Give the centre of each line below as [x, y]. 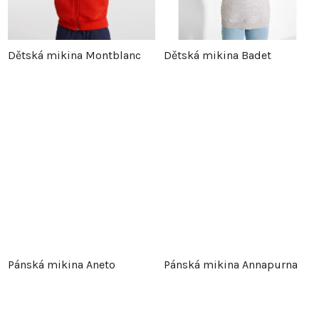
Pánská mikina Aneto [62, 265]
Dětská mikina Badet [218, 56]
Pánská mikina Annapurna [231, 265]
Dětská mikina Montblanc [74, 56]
